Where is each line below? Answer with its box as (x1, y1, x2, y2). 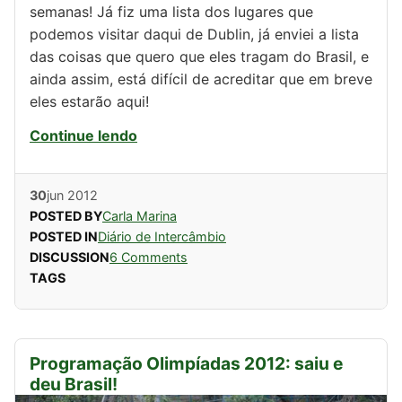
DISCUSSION (30, 249, 109, 265)
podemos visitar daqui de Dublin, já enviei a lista (30, 25, 359, 43)
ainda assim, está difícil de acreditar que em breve (30, 70, 372, 88)
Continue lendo (30, 126, 137, 144)
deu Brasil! (30, 372, 118, 395)
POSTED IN (30, 228, 98, 244)
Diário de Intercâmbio (98, 228, 226, 244)
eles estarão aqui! (30, 92, 149, 110)
